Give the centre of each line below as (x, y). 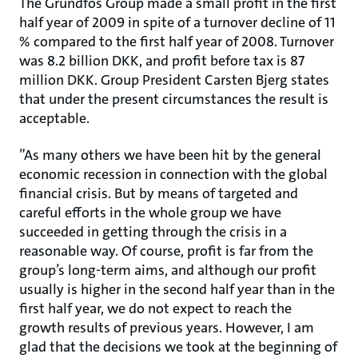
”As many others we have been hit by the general (170, 155)
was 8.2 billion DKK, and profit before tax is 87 (162, 61)
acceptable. (54, 118)
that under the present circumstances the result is (174, 99)
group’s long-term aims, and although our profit (168, 270)
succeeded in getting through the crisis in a (153, 232)
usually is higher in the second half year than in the (177, 289)
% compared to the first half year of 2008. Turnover (177, 42)
